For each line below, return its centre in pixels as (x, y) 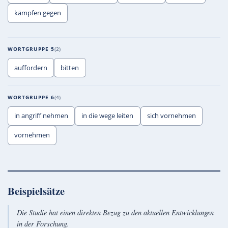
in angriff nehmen (41, 116)
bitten (70, 67)
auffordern (31, 67)
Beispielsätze (36, 191)
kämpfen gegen (38, 13)
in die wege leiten (108, 116)
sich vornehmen (171, 116)
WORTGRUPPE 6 (31, 97)
